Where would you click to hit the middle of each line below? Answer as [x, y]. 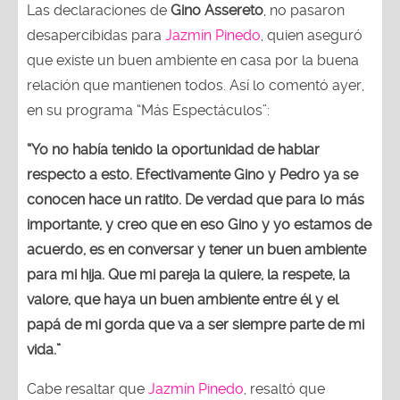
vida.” [44, 349]
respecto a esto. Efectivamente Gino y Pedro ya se [192, 174]
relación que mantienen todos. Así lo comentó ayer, [196, 85]
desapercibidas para [96, 35]
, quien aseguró [312, 35]
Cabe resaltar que [87, 388]
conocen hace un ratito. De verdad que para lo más [196, 199]
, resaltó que [284, 388]
